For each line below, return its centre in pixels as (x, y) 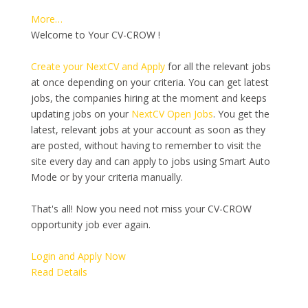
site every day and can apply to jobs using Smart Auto (150, 161)
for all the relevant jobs (218, 66)
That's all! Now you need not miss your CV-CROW (141, 209)
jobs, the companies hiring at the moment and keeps (148, 98)
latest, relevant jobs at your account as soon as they (148, 130)
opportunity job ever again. (90, 224)
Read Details (59, 272)
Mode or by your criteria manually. (107, 177)
